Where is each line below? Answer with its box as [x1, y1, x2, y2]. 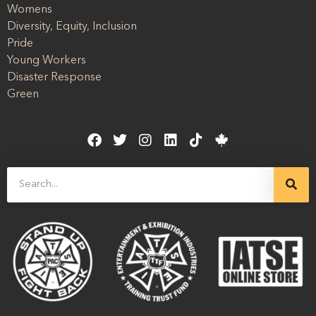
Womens [7, 4, 52, 16]
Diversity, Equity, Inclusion [7, 20, 137, 32]
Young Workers [7, 54, 86, 66]
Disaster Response [7, 71, 102, 83]
